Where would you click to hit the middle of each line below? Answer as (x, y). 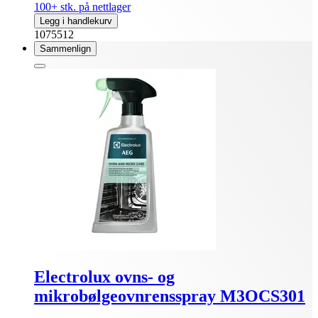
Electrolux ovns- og (104, 277)
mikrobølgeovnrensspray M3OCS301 (170, 296)
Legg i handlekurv (76, 21)
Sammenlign (65, 49)
